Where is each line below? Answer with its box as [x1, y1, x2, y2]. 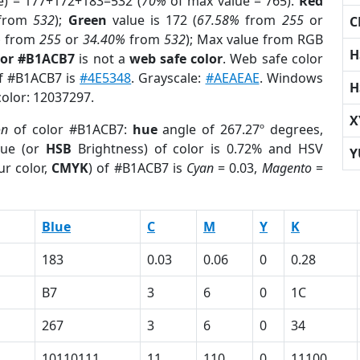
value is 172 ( [106, 11, 198, 29]
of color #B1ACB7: [8, 121, 133, 138]
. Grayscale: [131, 69, 206, 87]
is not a [75, 50, 129, 67]
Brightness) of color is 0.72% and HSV [71, 140, 323, 157]
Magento [261, 159, 312, 177]
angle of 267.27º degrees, [157, 121, 323, 138]
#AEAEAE [205, 69, 260, 87]
